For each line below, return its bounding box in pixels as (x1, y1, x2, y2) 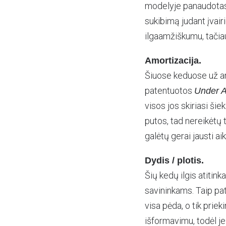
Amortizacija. (145, 55, 201, 66)
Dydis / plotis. (145, 155, 204, 165)
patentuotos (145, 85, 194, 96)
